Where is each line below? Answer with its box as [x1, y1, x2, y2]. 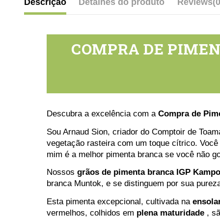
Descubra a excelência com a [46, 109, 158, 118]
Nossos [46, 167, 77, 177]
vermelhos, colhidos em [46, 208, 137, 218]
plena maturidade [136, 208, 204, 218]
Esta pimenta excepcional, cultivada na [46, 196, 192, 206]
